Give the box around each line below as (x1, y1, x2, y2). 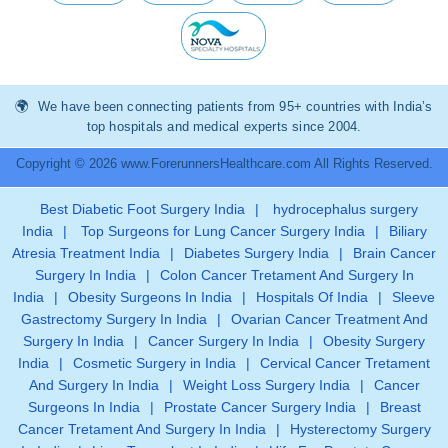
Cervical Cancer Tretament (260, 354, 430, 371)
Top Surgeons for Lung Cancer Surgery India (76, 222, 365, 239)
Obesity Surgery (323, 332, 425, 349)
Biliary (388, 222, 427, 239)
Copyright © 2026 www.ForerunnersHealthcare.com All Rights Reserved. (15, 155, 433, 171)
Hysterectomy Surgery (289, 420, 431, 437)
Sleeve (392, 288, 435, 305)
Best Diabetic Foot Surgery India (40, 200, 245, 217)
